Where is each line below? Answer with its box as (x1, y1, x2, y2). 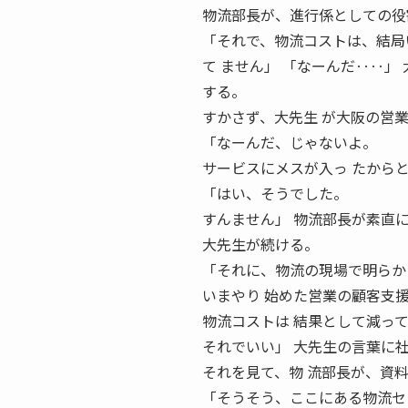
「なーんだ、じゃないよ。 (202, 131, 377, 153)
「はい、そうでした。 (202, 182, 348, 204)
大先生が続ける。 (202, 233, 319, 255)
